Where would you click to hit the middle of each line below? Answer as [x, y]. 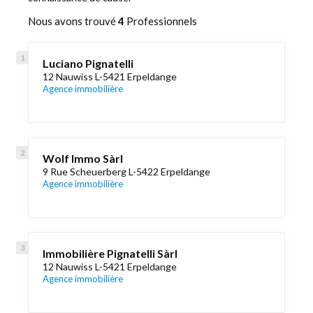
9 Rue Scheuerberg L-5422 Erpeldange [126, 172]
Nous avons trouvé [73, 21]
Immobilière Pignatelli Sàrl [110, 253]
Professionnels [161, 21]
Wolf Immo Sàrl [83, 158]
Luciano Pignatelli [88, 63]
